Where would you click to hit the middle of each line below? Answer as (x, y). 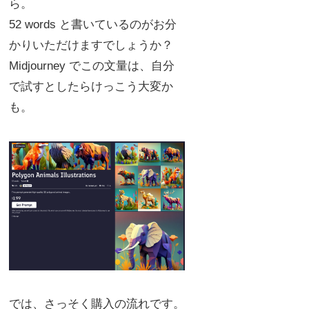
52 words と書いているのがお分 (93, 24)
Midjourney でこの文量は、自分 (92, 66)
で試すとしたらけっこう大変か (91, 86)
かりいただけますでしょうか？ (91, 45)
